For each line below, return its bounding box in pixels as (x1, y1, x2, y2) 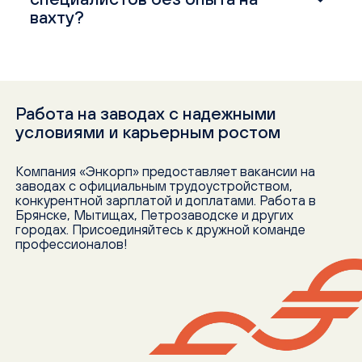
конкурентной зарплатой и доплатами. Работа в (15, 192, 317, 209)
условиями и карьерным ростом (15, 121, 281, 142)
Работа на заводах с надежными (15, 103, 277, 124)
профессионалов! (15, 236, 128, 253)
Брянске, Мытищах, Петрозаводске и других (15, 207, 294, 224)
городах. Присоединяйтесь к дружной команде (15, 221, 306, 238)
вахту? (30, 6, 85, 27)
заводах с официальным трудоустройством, (15, 178, 293, 195)
